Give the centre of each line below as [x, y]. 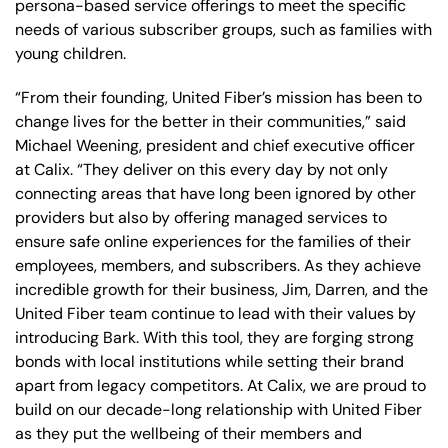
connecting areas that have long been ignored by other [215, 193]
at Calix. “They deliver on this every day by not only [201, 169]
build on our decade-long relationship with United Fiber [218, 409]
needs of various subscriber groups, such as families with [223, 29]
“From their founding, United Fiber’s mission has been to [218, 97]
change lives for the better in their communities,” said [210, 121]
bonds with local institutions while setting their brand [209, 361]
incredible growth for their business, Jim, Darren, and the [221, 289]
